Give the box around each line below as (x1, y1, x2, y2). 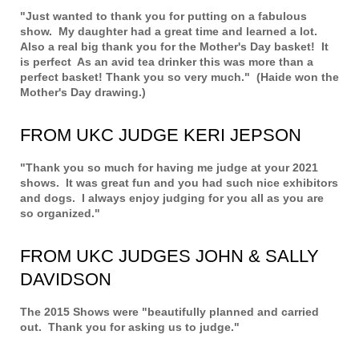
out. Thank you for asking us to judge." (20, 321, 240, 334)
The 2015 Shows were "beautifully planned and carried (20, 305, 319, 319)
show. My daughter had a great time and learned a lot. (20, 25, 321, 38)
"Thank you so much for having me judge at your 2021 (20, 161, 318, 175)
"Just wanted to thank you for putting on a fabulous (20, 10, 307, 23)
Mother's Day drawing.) (20, 86, 146, 99)
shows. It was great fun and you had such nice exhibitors (20, 176, 338, 190)
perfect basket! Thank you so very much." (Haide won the (20, 71, 339, 84)
